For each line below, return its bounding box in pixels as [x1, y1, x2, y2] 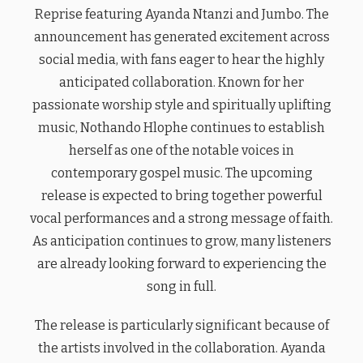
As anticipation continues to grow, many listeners [32, 233, 331, 249]
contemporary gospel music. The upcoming [50, 164, 313, 181]
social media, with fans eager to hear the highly [39, 51, 324, 67]
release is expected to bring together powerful [41, 187, 322, 203]
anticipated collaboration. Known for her [59, 74, 304, 90]
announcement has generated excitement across [33, 28, 330, 45]
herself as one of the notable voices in [69, 142, 294, 158]
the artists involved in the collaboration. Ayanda [37, 340, 326, 356]
